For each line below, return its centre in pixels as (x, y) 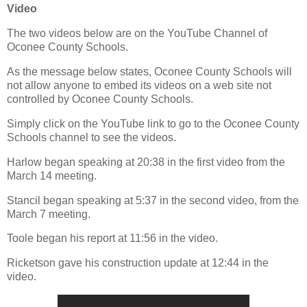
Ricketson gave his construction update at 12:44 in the (138, 263)
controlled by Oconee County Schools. (100, 99)
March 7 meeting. (49, 214)
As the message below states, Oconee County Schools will (149, 72)
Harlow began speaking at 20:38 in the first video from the (146, 162)
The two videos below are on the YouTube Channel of (137, 34)
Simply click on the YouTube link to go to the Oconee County (153, 123)
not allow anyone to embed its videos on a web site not (139, 86)
